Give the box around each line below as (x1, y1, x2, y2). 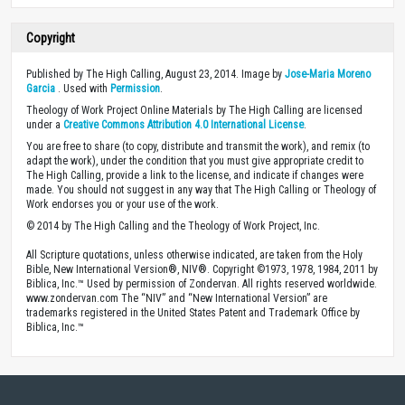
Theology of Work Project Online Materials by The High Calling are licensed (26, 103, 363, 117)
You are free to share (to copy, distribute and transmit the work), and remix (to (26, 139, 370, 153)
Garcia (26, 81, 55, 95)
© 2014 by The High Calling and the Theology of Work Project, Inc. (26, 219, 320, 232)
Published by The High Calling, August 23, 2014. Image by (26, 67, 285, 80)
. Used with (55, 81, 110, 95)
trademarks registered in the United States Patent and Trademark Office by (26, 306, 360, 319)
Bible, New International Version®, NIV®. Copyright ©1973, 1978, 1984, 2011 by (26, 262, 378, 276)
